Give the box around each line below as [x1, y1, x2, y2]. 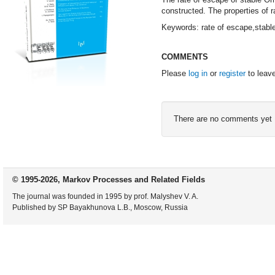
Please [161, 69, 188, 78]
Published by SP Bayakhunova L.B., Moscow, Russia [12, 203, 188, 212]
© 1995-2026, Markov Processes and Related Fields [12, 175, 205, 184]
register [219, 69, 246, 78]
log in [188, 69, 207, 78]
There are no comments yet [173, 114, 272, 123]
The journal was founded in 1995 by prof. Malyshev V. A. [12, 192, 198, 201]
